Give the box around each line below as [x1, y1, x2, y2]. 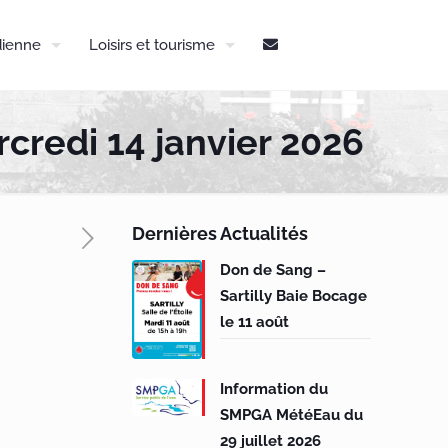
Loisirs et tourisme [89, 36, 215, 54]
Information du [220, 380, 329, 399]
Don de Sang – [220, 261, 327, 279]
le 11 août [220, 313, 290, 331]
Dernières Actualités [131, 223, 308, 244]
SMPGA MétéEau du [220, 406, 364, 425]
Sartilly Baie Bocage [220, 287, 368, 305]
